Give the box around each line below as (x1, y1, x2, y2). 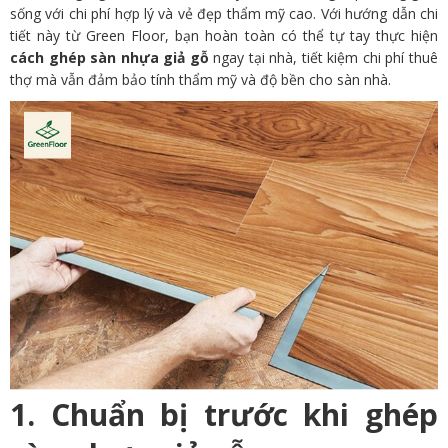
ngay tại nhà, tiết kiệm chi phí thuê (208, 48, 439, 68)
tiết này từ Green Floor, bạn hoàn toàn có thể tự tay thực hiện (10, 26, 438, 46)
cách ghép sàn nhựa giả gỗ (10, 48, 209, 68)
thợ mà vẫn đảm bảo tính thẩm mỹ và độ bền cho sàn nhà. (10, 70, 391, 90)
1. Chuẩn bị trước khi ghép (10, 394, 438, 436)
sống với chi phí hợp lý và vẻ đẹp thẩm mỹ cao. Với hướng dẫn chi (10, 4, 438, 24)
